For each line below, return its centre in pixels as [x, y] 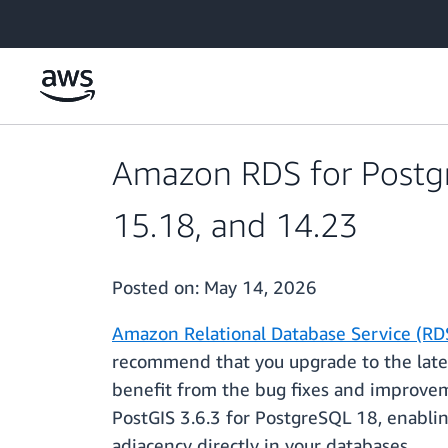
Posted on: [158, 287]
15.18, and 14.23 [235, 225]
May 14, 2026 [260, 287]
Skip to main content [74, 19]
